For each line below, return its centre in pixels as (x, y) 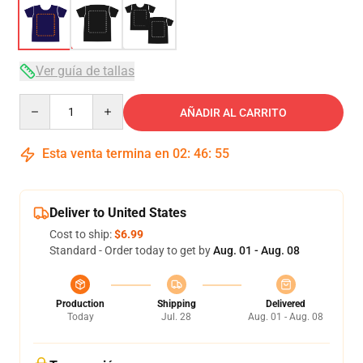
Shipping (176, 304)
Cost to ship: (82, 234)
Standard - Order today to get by (131, 250)
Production (80, 304)
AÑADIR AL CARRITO (233, 113)
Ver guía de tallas (85, 71)
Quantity (41, 101)
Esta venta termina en (106, 154)
